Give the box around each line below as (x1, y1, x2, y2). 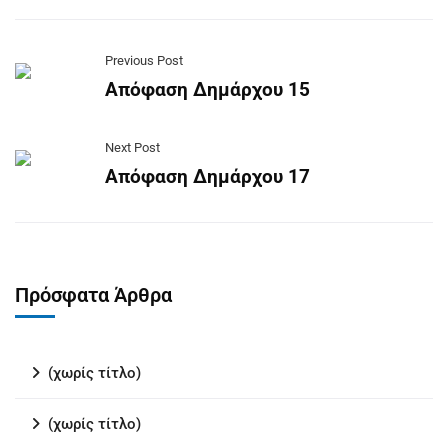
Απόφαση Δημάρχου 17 (105, 165, 310, 188)
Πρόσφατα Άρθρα (15, 283, 172, 307)
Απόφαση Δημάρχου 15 (105, 78, 310, 101)
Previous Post (105, 53, 183, 68)
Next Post (105, 140, 160, 155)
